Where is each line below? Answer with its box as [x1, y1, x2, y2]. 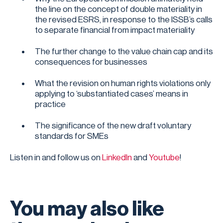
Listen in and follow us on [10, 153, 102, 162]
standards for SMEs [35, 132, 109, 140]
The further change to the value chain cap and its [35, 47, 213, 56]
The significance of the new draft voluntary [35, 121, 191, 130]
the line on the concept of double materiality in [35, 5, 202, 13]
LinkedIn [102, 153, 132, 162]
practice [35, 100, 66, 109]
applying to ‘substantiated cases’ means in [35, 90, 188, 98]
